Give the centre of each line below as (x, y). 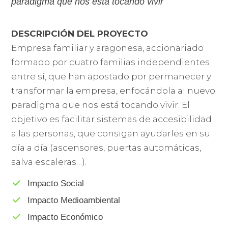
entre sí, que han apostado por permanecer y (111, 77)
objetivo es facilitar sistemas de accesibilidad (112, 119)
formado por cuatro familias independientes (111, 62)
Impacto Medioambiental (74, 201)
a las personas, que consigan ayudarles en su (111, 134)
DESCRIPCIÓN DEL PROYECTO (80, 34)
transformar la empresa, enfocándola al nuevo (113, 91)
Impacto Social (55, 184)
